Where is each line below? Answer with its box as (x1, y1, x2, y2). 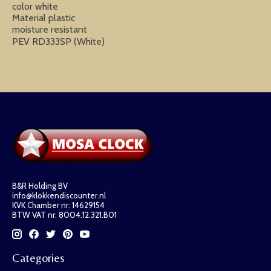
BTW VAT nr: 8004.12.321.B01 (12, 209, 117, 220)
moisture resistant (12, 23, 87, 35)
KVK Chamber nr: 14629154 (12, 200, 105, 210)
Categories (12, 251, 64, 265)
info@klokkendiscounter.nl (12, 190, 106, 200)
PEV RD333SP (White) (12, 35, 105, 47)
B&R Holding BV (12, 180, 68, 191)
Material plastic (12, 11, 75, 24)
